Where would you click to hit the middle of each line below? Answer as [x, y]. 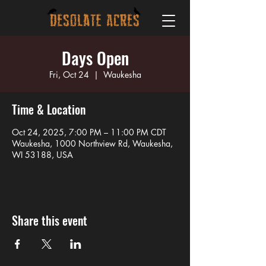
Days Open [95, 58]
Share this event [50, 220]
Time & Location [49, 109]
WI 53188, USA [42, 155]
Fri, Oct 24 [69, 75]
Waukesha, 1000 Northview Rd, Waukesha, [92, 143]
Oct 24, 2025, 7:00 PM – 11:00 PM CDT [89, 132]
